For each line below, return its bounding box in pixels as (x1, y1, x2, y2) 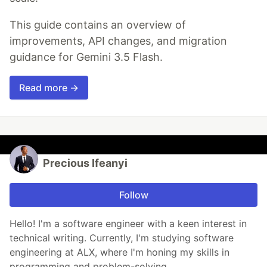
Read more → (19, 81, 79, 94)
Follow (119, 188, 148, 201)
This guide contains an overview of (10, 18, 186, 31)
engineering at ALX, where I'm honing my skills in (10, 246, 229, 258)
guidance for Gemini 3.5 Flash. (10, 50, 163, 63)
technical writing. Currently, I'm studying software (10, 231, 234, 244)
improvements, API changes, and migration (10, 34, 227, 47)
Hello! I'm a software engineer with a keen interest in (10, 217, 247, 229)
